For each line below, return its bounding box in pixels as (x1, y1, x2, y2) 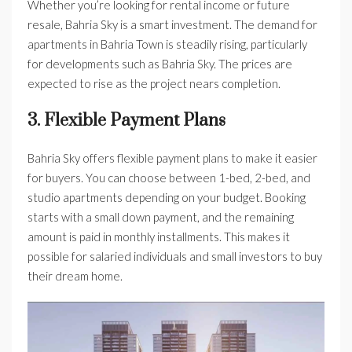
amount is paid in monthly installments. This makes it (27, 229, 290, 244)
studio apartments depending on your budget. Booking (27, 190, 306, 205)
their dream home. (27, 269, 123, 284)
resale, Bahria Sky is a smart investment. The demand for (27, 17, 317, 32)
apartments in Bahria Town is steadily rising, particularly (27, 37, 307, 52)
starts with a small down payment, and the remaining (27, 210, 294, 225)
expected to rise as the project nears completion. (27, 76, 280, 91)
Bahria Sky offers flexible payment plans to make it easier (27, 151, 317, 166)
